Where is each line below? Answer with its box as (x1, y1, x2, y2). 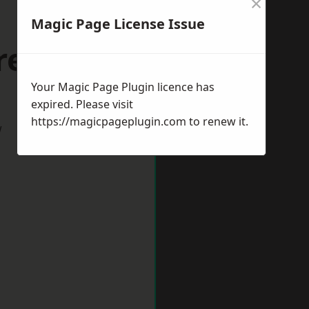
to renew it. (186, 114, 248, 129)
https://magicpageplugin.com (31, 114, 186, 129)
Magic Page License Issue (31, 14, 205, 33)
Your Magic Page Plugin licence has (31, 79, 215, 94)
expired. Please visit (31, 97, 133, 112)
